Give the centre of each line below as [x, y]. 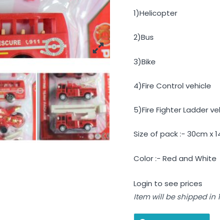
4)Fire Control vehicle [172, 85]
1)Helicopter [155, 13]
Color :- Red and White [175, 158]
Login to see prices [168, 183]
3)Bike [145, 61]
